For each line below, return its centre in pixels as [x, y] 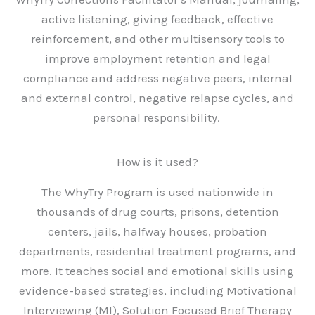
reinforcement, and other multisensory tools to [157, 39]
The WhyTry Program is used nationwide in [157, 192]
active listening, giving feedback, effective [157, 19]
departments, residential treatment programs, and [157, 251]
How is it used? [157, 162]
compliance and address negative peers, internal [157, 78]
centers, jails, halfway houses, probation [157, 231]
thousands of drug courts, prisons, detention [157, 212]
